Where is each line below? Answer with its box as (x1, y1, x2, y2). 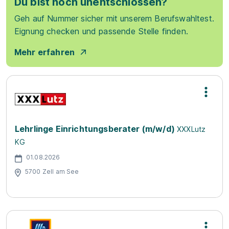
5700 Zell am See (25, 168, 79, 176)
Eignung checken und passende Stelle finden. (14, 26, 188, 36)
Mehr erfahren (14, 47, 75, 57)
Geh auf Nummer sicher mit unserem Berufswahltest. (14, 13, 214, 24)
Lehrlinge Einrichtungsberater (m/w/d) (15, 123, 175, 134)
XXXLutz (177, 124, 206, 133)
